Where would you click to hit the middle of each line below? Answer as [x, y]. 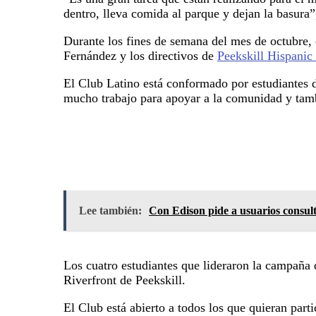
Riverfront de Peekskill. [124, 280]
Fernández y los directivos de [140, 55]
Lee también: [110, 210]
